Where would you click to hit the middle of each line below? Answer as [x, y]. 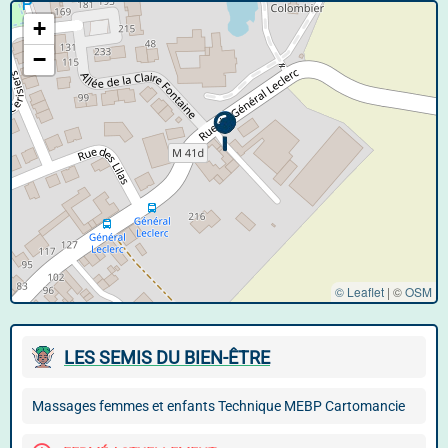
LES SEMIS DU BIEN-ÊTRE [167, 357]
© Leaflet [359, 291]
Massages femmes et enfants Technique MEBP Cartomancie [218, 406]
